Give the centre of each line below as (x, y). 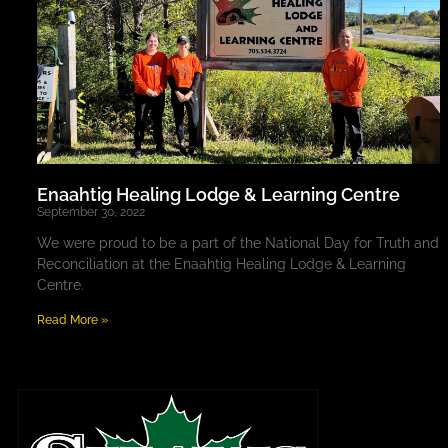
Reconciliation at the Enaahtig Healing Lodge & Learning (221, 263)
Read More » (72, 319)
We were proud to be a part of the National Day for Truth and (237, 242)
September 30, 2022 (90, 211)
